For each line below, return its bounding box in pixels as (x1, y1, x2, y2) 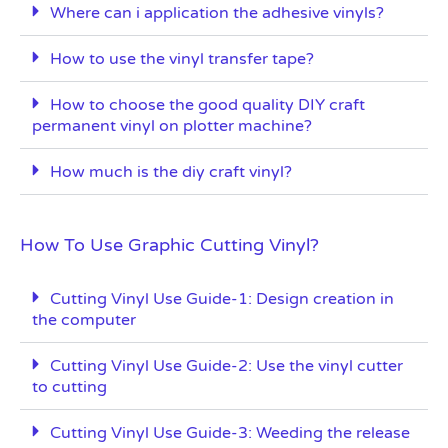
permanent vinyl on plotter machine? (32, 116, 312, 137)
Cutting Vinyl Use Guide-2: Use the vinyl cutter (50, 356, 403, 377)
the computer (32, 310, 136, 331)
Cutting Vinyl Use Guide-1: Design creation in (50, 289, 394, 310)
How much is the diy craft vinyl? (50, 162, 292, 183)
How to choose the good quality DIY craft (50, 95, 365, 116)
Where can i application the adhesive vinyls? (50, 3, 384, 24)
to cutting (32, 377, 107, 398)
